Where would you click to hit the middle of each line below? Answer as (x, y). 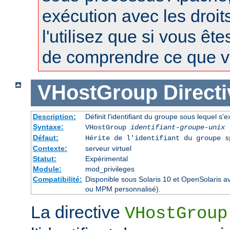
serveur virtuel (108, 148)
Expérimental (106, 158)
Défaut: (45, 137)
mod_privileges (110, 169)
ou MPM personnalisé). (123, 189)
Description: (54, 116)
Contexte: (50, 148)
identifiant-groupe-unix (177, 127)
